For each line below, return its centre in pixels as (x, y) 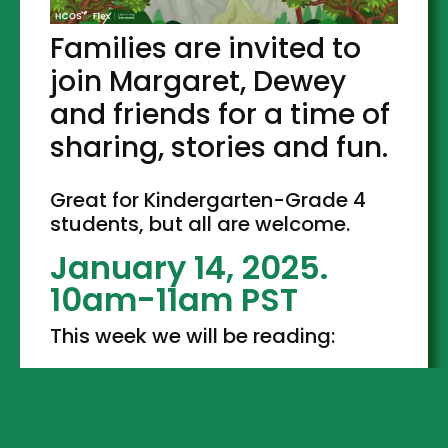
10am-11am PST (174, 299)
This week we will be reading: (193, 335)
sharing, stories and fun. (223, 147)
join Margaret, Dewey (198, 81)
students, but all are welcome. (203, 223)
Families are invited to (206, 48)
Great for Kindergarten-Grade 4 (208, 199)
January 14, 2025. (189, 267)
